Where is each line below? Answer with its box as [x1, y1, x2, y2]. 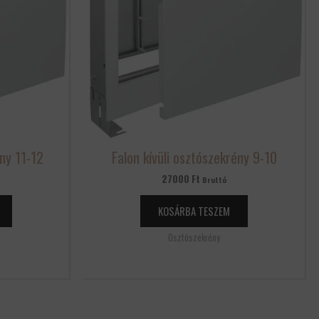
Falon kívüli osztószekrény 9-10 [111, 146, 277, 168]
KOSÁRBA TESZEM [158, 202, 230, 219]
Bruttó [202, 173, 226, 185]
